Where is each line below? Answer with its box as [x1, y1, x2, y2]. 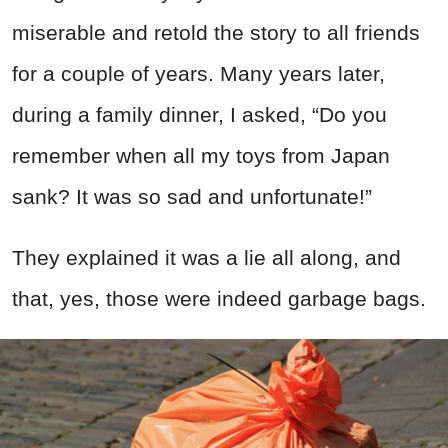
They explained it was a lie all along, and [12, 246, 401, 270]
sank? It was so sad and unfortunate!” [12, 185, 372, 209]
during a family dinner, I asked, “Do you [12, 103, 387, 127]
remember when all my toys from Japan [12, 144, 390, 168]
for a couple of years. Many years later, [12, 62, 385, 86]
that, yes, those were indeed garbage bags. [12, 287, 426, 311]
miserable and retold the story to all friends [12, 21, 420, 45]
